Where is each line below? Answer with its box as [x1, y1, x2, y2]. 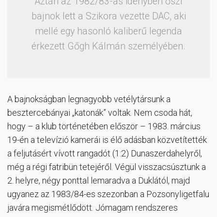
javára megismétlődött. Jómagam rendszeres [7, 202, 178, 213]
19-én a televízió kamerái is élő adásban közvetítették [7, 134, 207, 145]
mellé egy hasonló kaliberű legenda [35, 25, 182, 37]
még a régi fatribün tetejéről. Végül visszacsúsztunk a [7, 161, 206, 172]
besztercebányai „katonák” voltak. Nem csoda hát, [7, 107, 192, 118]
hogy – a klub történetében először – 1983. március [7, 121, 201, 131]
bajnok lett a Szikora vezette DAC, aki [31, 10, 186, 22]
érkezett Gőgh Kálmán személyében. [31, 40, 186, 52]
